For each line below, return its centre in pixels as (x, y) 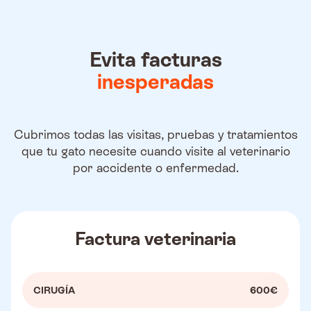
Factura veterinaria (155, 239)
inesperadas (155, 81)
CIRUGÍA (54, 291)
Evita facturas (155, 59)
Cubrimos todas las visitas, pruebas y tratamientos (155, 135)
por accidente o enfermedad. (155, 168)
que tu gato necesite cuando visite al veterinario (155, 151)
